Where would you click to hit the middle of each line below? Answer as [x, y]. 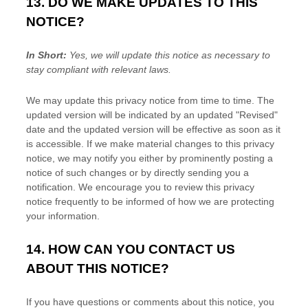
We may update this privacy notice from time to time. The [150, 100]
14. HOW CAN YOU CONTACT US [131, 249]
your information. [63, 216]
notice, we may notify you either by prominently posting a [150, 158]
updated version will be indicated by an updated [131, 115]
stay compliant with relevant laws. [99, 69]
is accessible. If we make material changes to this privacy [150, 144]
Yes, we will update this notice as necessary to [170, 55]
